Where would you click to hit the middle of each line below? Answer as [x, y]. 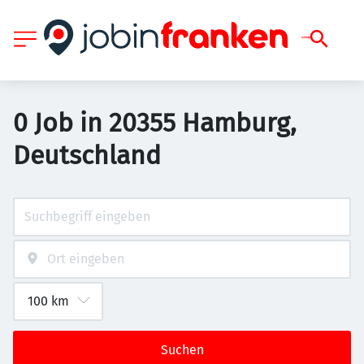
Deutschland [87, 155]
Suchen [182, 350]
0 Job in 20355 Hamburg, [155, 123]
